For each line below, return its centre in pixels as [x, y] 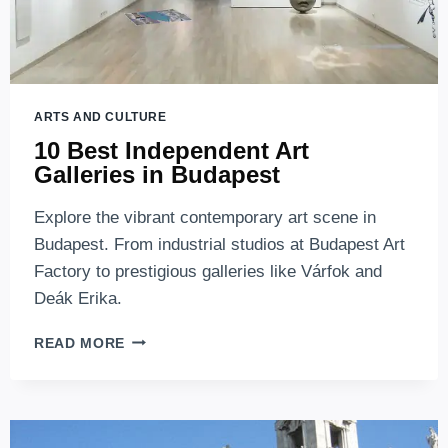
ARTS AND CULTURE [100, 116]
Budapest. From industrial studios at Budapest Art [219, 244]
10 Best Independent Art [171, 150]
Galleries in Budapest [157, 174]
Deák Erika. [78, 298]
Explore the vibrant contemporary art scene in [205, 217]
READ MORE [80, 343]
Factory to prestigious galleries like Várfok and [208, 271]
